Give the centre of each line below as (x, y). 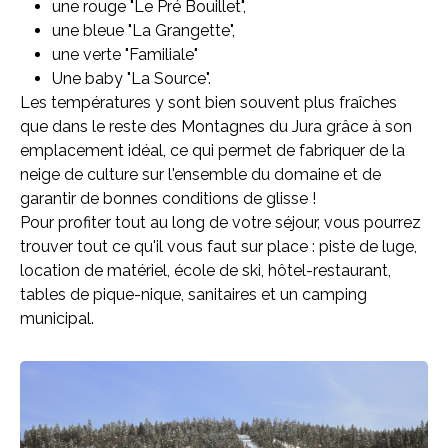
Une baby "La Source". (131, 78)
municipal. (57, 318)
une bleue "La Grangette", (143, 30)
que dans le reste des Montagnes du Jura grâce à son (216, 126)
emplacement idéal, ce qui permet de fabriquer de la (212, 150)
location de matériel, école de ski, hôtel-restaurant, (205, 270)
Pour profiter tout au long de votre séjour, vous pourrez (220, 222)
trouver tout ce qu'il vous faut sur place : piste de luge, (218, 246)
